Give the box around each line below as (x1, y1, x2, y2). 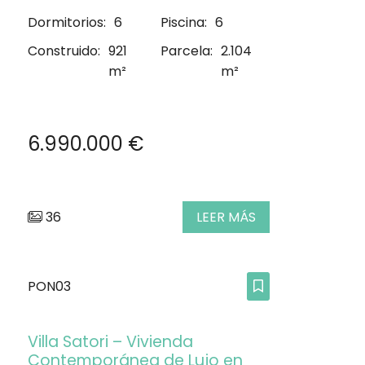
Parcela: (161, 41, 213, 60)
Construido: (28, 41, 100, 60)
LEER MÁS (196, 208, 256, 227)
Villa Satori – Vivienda (28, 331, 193, 354)
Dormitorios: (28, 12, 106, 32)
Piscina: (161, 12, 208, 32)
